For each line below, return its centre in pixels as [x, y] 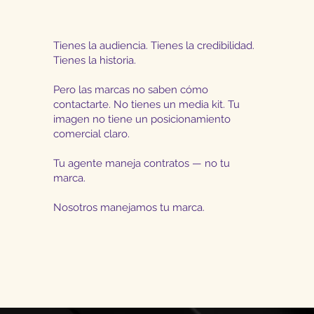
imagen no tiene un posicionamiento [142, 119]
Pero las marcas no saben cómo [131, 90]
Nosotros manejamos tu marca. [129, 207]
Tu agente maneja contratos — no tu [142, 163]
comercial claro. [92, 134]
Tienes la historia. [95, 60]
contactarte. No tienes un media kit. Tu [147, 104]
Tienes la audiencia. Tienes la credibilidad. [154, 46]
